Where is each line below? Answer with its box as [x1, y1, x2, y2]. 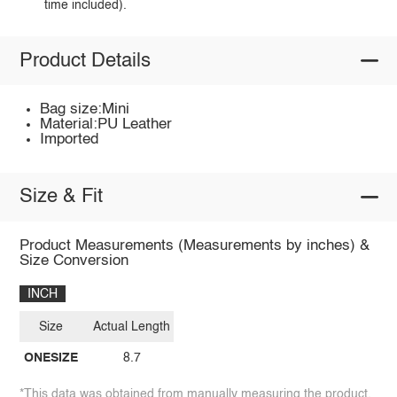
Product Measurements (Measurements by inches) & [19, 238, 370, 254]
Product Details [19, 51, 151, 71]
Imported [40, 132, 99, 148]
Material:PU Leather [40, 117, 173, 133]
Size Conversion [19, 253, 128, 269]
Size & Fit [19, 187, 103, 207]
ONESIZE [23, 352, 78, 365]
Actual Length [93, 320, 171, 333]
